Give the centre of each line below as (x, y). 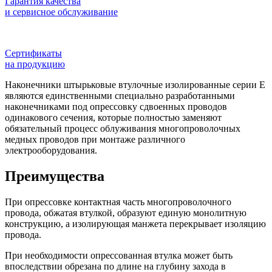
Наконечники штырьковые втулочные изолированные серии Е (135, 84)
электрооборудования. (51, 150)
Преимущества (55, 176)
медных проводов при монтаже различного (95, 139)
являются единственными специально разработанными (120, 95)
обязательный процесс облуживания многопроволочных (123, 128)
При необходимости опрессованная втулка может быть (119, 255)
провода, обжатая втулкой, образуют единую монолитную (126, 212)
